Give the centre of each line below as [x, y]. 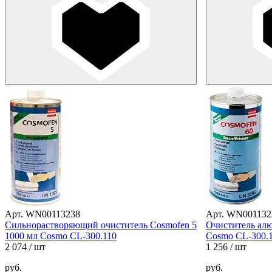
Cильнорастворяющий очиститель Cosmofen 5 [101, 225]
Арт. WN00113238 [42, 214]
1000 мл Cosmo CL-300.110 [61, 236]
